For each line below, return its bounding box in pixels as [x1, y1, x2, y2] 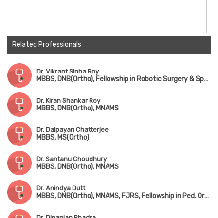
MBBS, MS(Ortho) [36, 133, 89, 142]
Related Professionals [12, 40, 81, 49]
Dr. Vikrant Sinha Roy [36, 68, 99, 75]
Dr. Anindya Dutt [36, 184, 85, 192]
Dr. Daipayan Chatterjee [36, 126, 109, 134]
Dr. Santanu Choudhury [36, 155, 107, 163]
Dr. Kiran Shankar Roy [36, 97, 100, 105]
